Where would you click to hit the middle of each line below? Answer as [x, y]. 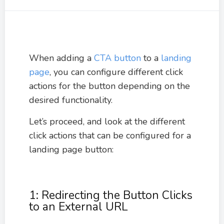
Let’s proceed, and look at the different [107, 121]
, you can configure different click [116, 72]
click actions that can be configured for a [110, 135]
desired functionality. [71, 100]
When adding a [61, 58]
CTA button [117, 58]
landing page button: [71, 149]
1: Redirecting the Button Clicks [111, 195]
